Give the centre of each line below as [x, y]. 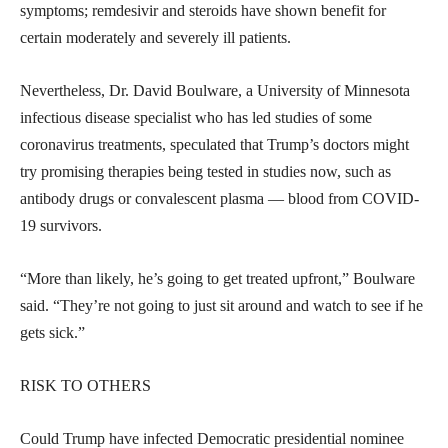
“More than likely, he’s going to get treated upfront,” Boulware [217, 278]
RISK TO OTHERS [85, 385]
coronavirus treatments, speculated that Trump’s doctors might [214, 144]
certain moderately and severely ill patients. [155, 37]
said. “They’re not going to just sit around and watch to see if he [221, 305]
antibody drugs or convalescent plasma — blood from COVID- [219, 198]
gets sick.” [52, 332]
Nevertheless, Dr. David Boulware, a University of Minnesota [215, 90]
